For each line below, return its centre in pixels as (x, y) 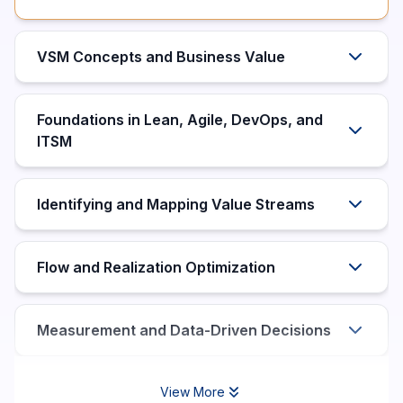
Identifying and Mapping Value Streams (176, 204)
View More (193, 392)
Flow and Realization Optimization (156, 267)
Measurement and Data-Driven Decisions (184, 330)
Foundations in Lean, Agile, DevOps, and (180, 120)
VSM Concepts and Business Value (161, 57)
